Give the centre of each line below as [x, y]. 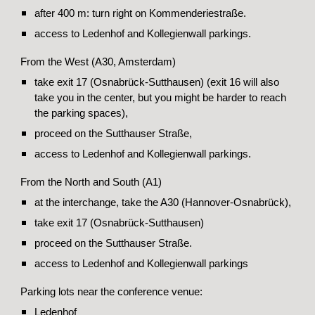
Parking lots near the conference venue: [112, 291]
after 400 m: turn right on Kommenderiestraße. [141, 13]
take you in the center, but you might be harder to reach [161, 97]
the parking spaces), [82, 113]
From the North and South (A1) [91, 182]
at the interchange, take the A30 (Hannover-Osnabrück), [163, 202]
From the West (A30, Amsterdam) [98, 62]
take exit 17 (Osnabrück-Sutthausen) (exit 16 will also [157, 82]
